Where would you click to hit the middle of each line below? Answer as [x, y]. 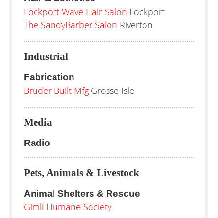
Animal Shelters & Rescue [82, 193]
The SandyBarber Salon [71, 25]
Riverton [135, 25]
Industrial [46, 56]
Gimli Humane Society [68, 207]
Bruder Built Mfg [56, 91]
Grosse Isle [111, 91]
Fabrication [49, 77]
